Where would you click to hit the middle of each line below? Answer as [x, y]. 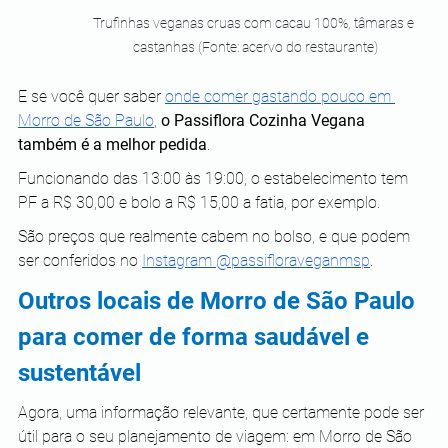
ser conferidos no [80, 261]
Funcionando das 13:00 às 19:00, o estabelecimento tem [215, 179]
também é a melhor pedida [112, 145]
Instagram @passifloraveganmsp [256, 261]
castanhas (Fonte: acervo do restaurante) [255, 47]
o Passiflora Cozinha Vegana [265, 121]
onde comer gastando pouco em [280, 97]
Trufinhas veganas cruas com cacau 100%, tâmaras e [255, 23]
